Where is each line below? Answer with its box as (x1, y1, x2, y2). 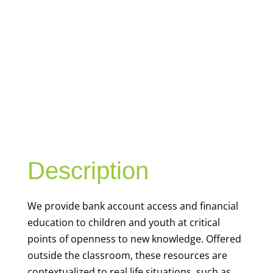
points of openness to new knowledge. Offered (27, 232, 241, 246)
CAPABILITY (27, 52, 209, 87)
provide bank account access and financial (44, 199, 238, 213)
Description (27, 157, 149, 184)
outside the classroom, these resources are (27, 249, 227, 262)
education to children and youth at (27, 216, 190, 229)
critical (189, 216, 220, 229)
